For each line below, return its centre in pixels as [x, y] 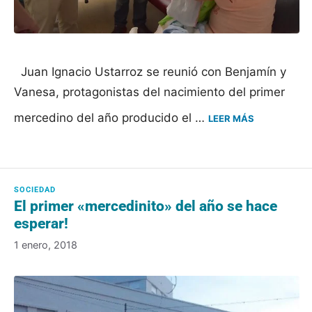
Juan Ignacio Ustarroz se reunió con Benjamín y [150, 71]
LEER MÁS [231, 118]
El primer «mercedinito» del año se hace [146, 206]
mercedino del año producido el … [111, 117]
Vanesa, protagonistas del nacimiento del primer [149, 92]
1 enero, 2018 [46, 244]
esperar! [41, 223]
